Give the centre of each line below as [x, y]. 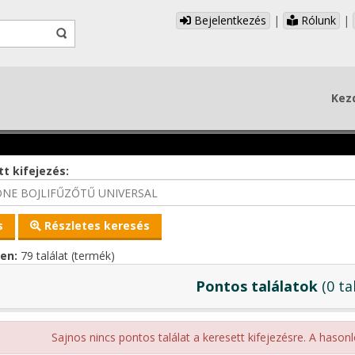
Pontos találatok [256, 286]
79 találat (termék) [66, 256]
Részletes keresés [95, 225]
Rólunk [317, 20]
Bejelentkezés [229, 20]
